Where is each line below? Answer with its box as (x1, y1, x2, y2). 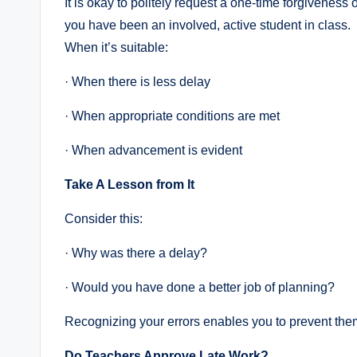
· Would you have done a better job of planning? (65, 280, 335, 295)
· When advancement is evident (65, 143, 242, 158)
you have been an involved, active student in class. (65, 18, 351, 33)
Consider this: (65, 212, 143, 226)
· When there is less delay (65, 75, 210, 89)
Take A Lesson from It (65, 178, 194, 192)
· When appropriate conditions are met (65, 109, 280, 124)
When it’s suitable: (65, 41, 168, 55)
